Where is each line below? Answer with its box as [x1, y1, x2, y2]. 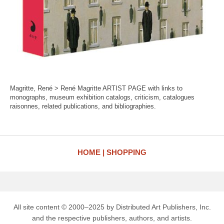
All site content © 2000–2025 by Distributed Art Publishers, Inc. [13, 202, 211, 211]
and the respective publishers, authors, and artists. [32, 213, 192, 222]
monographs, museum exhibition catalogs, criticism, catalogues [10, 93, 194, 101]
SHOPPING [106, 147, 146, 156]
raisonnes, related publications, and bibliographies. [10, 102, 156, 110]
